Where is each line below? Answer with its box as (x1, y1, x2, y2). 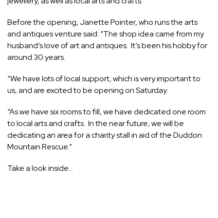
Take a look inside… (7, 163, 73, 174)
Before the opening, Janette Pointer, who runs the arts (7, 17, 198, 28)
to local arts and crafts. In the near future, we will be (7, 118, 184, 129)
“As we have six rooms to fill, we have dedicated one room (7, 107, 206, 117)
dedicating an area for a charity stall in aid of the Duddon (7, 130, 202, 141)
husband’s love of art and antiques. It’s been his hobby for (7, 40, 207, 51)
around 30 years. (7, 52, 65, 63)
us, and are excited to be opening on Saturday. (7, 85, 168, 96)
